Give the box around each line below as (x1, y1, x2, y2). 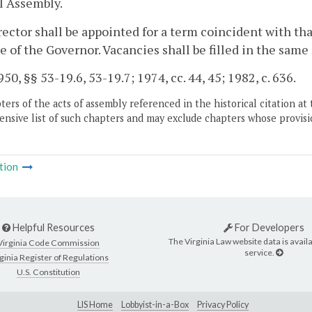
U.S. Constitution (17, 267, 80, 278)
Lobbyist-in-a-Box (121, 299, 189, 310)
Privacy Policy (197, 299, 249, 310)
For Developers (232, 221, 304, 234)
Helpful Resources (10, 221, 95, 234)
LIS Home (77, 299, 113, 310)
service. (244, 247, 276, 258)
